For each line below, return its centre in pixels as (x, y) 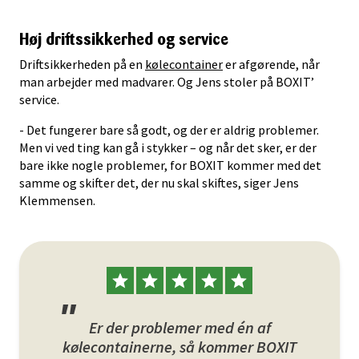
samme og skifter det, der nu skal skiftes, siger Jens (159, 183)
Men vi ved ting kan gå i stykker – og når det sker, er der (168, 147)
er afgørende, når (271, 64)
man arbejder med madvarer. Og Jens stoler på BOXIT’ (167, 82)
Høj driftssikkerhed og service (124, 39)
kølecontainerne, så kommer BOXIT (179, 347)
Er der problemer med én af (179, 327)
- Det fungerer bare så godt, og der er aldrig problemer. (169, 130)
